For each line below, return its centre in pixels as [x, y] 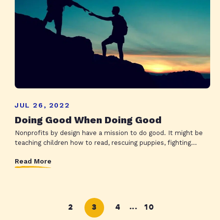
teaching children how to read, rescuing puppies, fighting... [106, 142]
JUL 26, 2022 [42, 105]
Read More [33, 161]
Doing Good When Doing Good [88, 120]
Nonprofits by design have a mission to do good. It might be [109, 133]
